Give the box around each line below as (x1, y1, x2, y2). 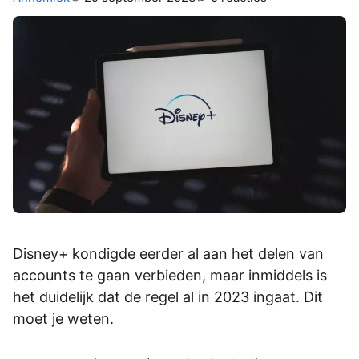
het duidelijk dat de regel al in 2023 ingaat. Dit (13, 288, 323, 305)
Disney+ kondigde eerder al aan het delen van (13, 244, 324, 262)
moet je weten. (13, 309, 114, 327)
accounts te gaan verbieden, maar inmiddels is (13, 266, 327, 284)
